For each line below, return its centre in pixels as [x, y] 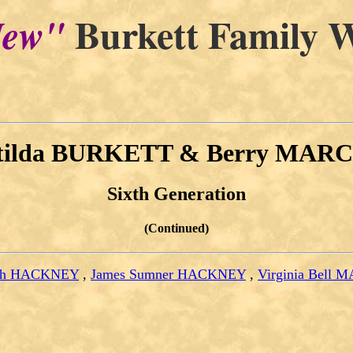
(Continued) [176, 228]
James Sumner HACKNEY [168, 275]
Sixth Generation [176, 193]
